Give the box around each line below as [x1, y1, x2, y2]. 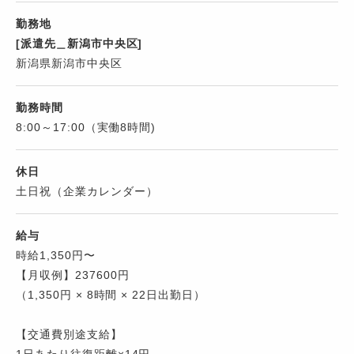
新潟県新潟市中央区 [16, 57, 122, 70]
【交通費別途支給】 [16, 328, 122, 341]
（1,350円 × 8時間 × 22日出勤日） [16, 288, 206, 302]
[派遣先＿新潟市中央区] [16, 37, 143, 51]
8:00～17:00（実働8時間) [16, 121, 156, 134]
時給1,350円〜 [16, 249, 96, 262]
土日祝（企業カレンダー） [16, 185, 158, 198]
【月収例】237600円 [16, 269, 130, 282]
